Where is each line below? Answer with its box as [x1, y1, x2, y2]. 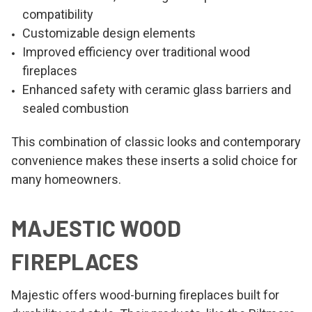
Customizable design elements [22, 25, 196, 40]
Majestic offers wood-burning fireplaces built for [11, 287, 279, 302]
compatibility [22, 6, 94, 22]
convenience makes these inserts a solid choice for [11, 153, 297, 168]
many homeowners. [11, 171, 121, 187]
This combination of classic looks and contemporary [11, 134, 301, 149]
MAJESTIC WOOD [11, 214, 182, 241]
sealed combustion [22, 100, 130, 116]
